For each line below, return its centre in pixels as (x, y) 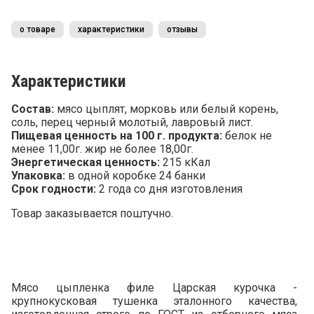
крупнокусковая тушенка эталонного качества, (154, 301)
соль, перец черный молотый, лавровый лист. (132, 122)
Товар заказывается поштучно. (92, 213)
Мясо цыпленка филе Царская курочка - (154, 288)
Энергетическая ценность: (86, 162)
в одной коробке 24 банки (135, 176)
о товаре (37, 29)
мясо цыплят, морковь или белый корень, (166, 109)
